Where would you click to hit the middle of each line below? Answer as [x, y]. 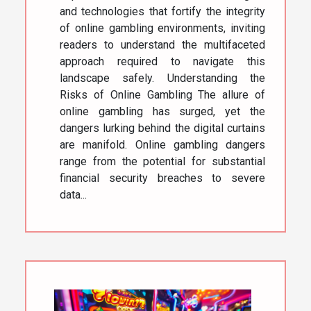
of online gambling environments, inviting [162, 28]
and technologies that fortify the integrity [162, 12]
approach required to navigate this [162, 62]
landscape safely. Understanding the [162, 78]
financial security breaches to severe [162, 178]
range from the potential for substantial [162, 162]
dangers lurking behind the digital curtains [162, 128]
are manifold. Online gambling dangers [162, 145]
